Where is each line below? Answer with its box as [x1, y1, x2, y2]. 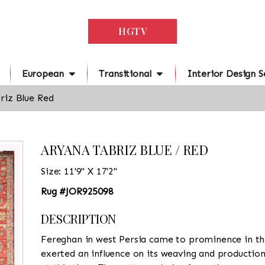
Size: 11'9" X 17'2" [41, 166, 117, 177]
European [21, 68, 64, 79]
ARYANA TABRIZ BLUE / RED [41, 141, 209, 159]
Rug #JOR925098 [41, 186, 114, 197]
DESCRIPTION [41, 211, 117, 227]
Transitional [99, 68, 151, 79]
